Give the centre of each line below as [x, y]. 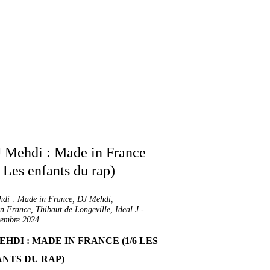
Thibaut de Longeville [73, 209]
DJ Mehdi [94, 199]
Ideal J [127, 209]
